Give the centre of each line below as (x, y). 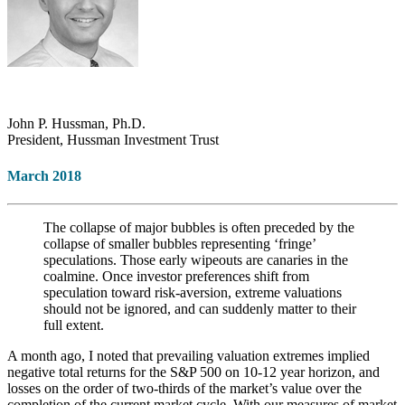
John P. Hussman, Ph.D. (76, 124)
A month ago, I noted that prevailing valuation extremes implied (188, 355)
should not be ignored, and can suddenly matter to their (200, 308)
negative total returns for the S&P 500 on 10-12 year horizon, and (193, 372)
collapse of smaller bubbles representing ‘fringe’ (179, 243)
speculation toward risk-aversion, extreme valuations (193, 292)
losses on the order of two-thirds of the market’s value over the (184, 388)
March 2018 (44, 175)
